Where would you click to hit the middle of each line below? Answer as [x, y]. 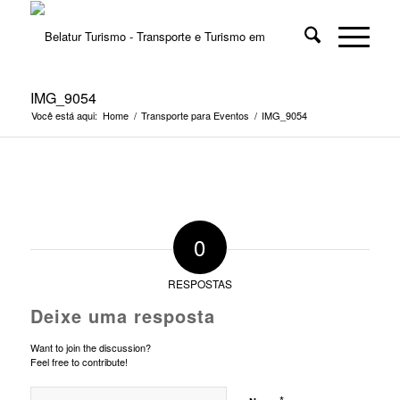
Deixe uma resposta [122, 316]
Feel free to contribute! [79, 362]
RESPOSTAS [200, 284]
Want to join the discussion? [90, 348]
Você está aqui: [64, 115]
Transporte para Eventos [195, 115]
